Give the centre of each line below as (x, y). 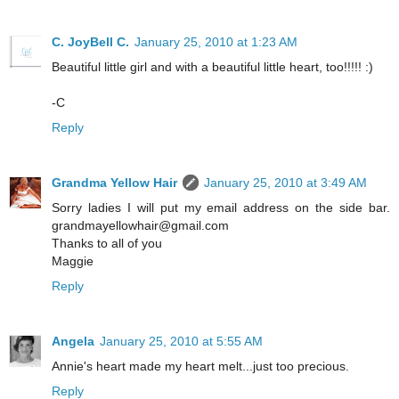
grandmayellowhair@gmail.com (140, 226)
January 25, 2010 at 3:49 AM (285, 183)
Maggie (73, 261)
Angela (73, 341)
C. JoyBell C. (90, 42)
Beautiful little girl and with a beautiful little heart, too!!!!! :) (212, 67)
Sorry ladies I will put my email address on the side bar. (221, 208)
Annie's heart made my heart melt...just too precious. (200, 366)
